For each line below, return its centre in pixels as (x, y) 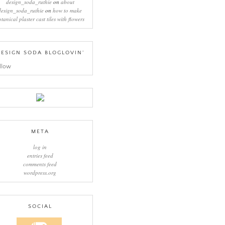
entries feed (40, 155)
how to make (68, 10)
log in (40, 147)
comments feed (40, 164)
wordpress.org (40, 172)
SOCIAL (40, 206)
